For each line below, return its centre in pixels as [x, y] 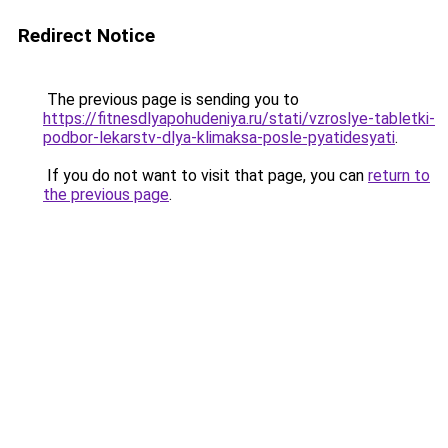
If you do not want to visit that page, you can [205, 175]
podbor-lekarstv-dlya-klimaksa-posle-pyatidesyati [219, 137]
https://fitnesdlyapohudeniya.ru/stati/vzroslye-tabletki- [239, 118]
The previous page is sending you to [171, 99]
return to [399, 175]
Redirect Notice [86, 35]
